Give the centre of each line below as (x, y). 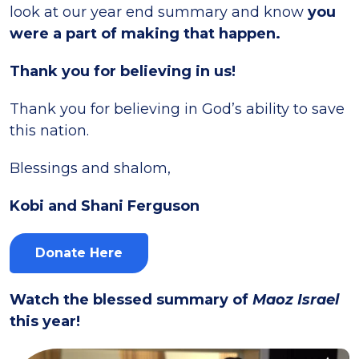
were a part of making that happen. (145, 34)
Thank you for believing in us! (125, 71)
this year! (45, 321)
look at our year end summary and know (159, 12)
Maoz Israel (296, 300)
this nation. (49, 131)
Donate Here (79, 253)
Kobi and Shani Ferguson (105, 206)
